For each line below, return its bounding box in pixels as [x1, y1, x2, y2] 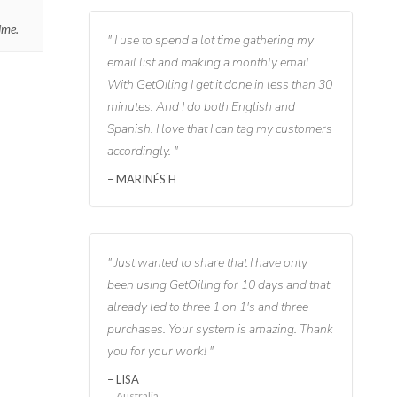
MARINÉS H [113, 172, 176, 187]
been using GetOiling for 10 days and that [106, 276, 330, 294]
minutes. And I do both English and [106, 98, 295, 116]
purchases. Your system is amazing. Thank [106, 321, 333, 339]
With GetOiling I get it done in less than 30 [106, 76, 332, 94]
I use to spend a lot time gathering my [111, 32, 314, 50]
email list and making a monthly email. [106, 54, 312, 72]
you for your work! [106, 343, 209, 361]
